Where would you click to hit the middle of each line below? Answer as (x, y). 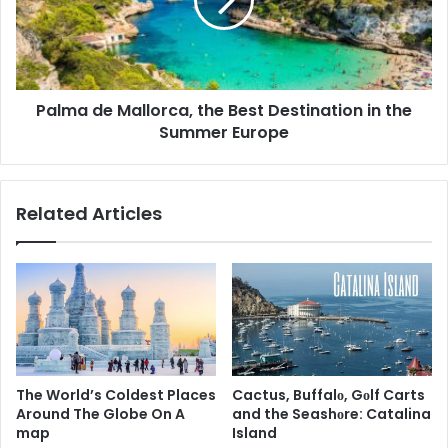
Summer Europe (224, 132)
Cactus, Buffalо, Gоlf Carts (328, 394)
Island (254, 432)
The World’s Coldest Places (116, 394)
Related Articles (89, 213)
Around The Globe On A (100, 413)
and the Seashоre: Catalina (331, 413)
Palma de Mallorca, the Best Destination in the (224, 110)
